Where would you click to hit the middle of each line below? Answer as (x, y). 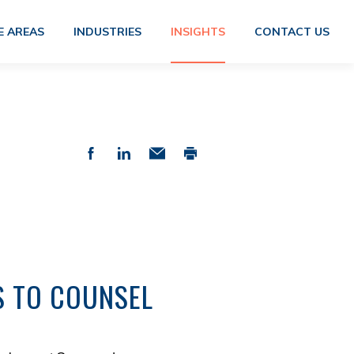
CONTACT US (292, 32)
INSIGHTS (198, 32)
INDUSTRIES (107, 32)
